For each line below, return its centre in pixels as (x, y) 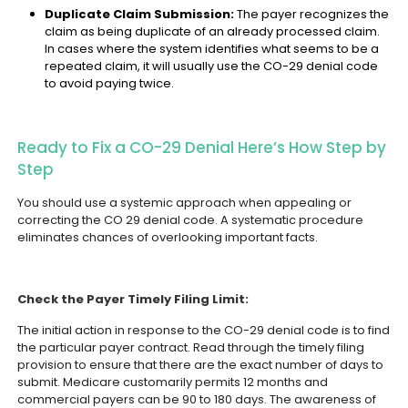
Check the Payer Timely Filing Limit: (133, 299)
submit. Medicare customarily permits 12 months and (173, 382)
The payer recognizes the (312, 14)
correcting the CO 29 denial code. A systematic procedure (191, 220)
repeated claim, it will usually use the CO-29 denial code (212, 66)
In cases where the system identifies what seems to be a (212, 49)
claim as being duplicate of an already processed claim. (213, 31)
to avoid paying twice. (110, 83)
